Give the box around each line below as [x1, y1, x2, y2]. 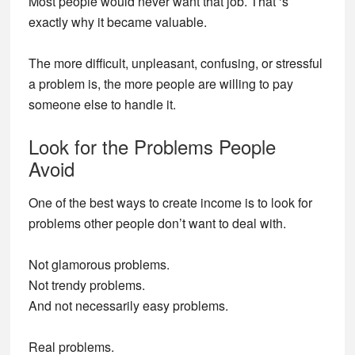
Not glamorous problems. [28, 255, 170, 273]
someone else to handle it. [28, 95, 176, 113]
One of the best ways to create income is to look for [28, 193, 312, 212]
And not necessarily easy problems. [28, 296, 228, 315]
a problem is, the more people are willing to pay [28, 74, 293, 93]
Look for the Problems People [28, 132, 276, 160]
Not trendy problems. [28, 276, 145, 294]
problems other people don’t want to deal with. [28, 214, 286, 232]
